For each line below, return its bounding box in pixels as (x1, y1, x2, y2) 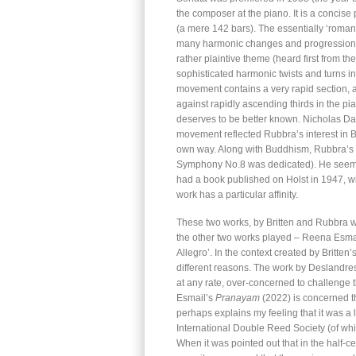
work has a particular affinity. (176, 189, 298, 200)
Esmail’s (176, 292, 215, 304)
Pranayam (215, 292, 262, 304)
